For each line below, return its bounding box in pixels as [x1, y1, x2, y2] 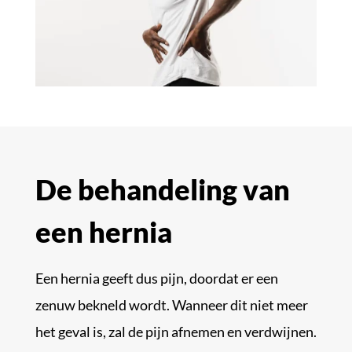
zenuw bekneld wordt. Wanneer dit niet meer [35, 295, 308, 313]
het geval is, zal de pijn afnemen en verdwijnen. [35, 322, 317, 340]
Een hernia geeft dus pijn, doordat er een [35, 269, 278, 287]
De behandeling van [35, 171, 290, 207]
